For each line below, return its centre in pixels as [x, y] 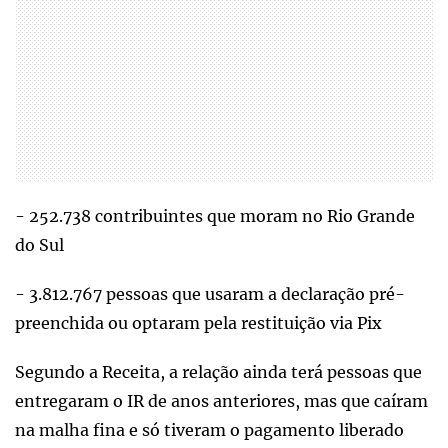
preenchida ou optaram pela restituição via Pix [198, 323]
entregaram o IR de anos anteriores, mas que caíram [221, 401]
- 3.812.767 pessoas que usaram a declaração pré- [210, 294]
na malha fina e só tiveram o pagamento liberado [209, 430]
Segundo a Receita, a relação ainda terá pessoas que [218, 372]
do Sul [39, 245]
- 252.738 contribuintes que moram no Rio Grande [215, 216]
